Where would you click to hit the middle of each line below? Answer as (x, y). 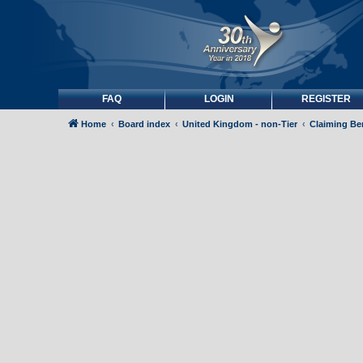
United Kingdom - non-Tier (240, 124)
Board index (144, 124)
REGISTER (326, 99)
